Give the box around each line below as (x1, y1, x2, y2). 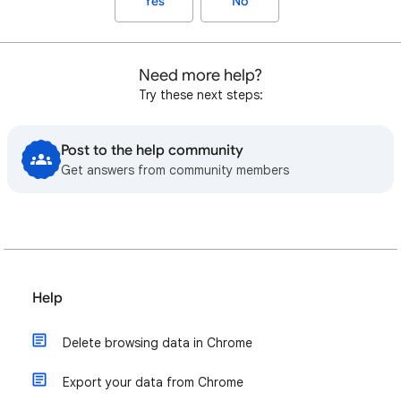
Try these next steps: (138, 87, 263, 103)
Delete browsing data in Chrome (63, 335, 252, 351)
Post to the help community (61, 141, 243, 159)
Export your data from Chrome (63, 374, 243, 390)
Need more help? (139, 65, 262, 85)
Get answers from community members (61, 162, 289, 178)
